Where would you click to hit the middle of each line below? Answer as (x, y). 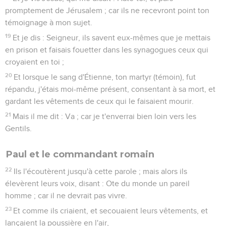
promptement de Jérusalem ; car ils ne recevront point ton (107, 10)
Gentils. (18, 128)
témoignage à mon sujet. (49, 22)
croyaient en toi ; (35, 62)
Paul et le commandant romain (80, 154)
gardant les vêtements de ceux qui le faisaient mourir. (99, 101)
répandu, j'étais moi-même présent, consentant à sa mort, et (110, 89)
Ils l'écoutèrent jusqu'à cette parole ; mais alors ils (101, 171)
